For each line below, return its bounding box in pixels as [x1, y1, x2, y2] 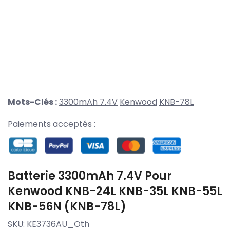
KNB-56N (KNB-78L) [8, 198, 126, 215]
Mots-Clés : [8, 96, 57, 108]
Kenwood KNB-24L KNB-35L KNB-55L [8, 183, 222, 199]
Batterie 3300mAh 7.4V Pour [8, 167, 172, 184]
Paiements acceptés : [8, 118, 95, 130]
